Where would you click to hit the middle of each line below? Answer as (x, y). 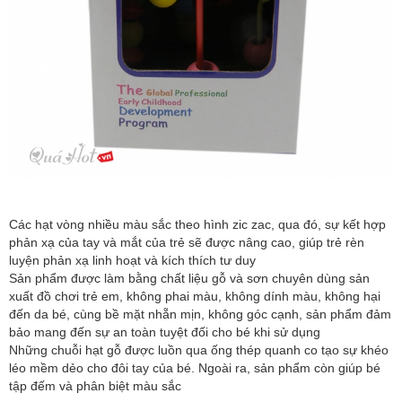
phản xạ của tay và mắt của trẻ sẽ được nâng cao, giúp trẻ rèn (187, 243)
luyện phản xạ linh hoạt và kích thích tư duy (132, 261)
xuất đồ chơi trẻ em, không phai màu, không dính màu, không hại (195, 297)
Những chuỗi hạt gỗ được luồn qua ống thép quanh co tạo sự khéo (199, 350)
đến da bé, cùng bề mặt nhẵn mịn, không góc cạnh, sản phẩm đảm (200, 315)
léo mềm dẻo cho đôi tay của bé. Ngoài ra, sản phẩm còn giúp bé (195, 368)
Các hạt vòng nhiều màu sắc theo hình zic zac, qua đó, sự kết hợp (197, 225)
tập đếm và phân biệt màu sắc (95, 386)
